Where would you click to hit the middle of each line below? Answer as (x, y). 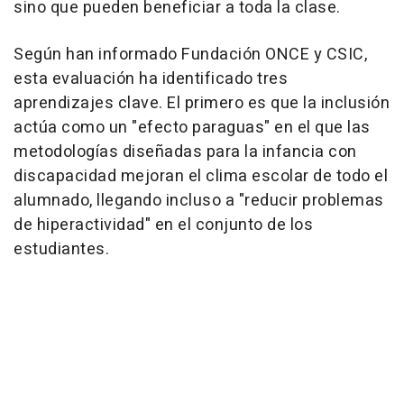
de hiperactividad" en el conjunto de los (163, 225)
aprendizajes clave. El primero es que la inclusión (202, 104)
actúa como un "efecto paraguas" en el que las (192, 128)
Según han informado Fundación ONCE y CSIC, (190, 55)
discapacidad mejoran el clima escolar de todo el (201, 177)
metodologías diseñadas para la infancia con (185, 152)
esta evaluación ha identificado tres (151, 79)
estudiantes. (61, 250)
